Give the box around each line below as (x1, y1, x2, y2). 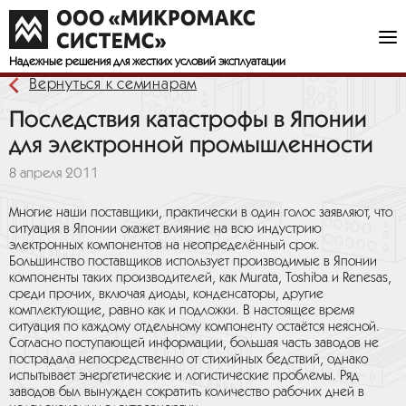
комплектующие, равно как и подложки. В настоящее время (9, 304, 354, 317)
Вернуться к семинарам (29, 78, 198, 92)
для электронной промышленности (9, 131, 373, 157)
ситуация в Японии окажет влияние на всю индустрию (9, 223, 322, 236)
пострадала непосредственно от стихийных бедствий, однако (9, 353, 368, 366)
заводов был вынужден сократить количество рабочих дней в (9, 386, 364, 399)
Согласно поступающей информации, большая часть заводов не (9, 337, 379, 350)
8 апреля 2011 (9, 167, 99, 180)
